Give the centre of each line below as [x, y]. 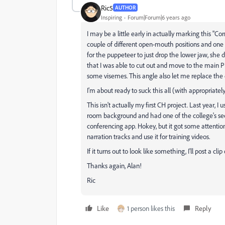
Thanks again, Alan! [114, 165]
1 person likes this [151, 208]
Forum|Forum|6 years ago [159, 17]
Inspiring [111, 17]
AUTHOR [125, 8]
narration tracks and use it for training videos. [148, 136]
